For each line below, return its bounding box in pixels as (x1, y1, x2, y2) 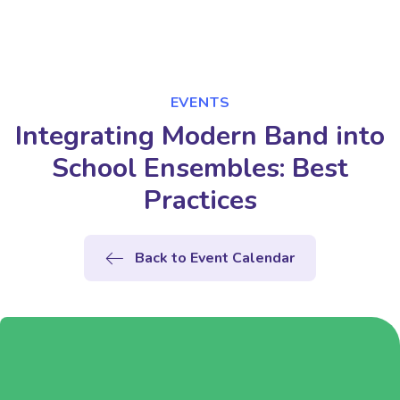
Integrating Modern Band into (15, 118, 385, 155)
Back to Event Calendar (135, 248, 295, 269)
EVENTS (170, 93, 230, 113)
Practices (143, 182, 257, 220)
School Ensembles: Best (52, 150, 348, 187)
